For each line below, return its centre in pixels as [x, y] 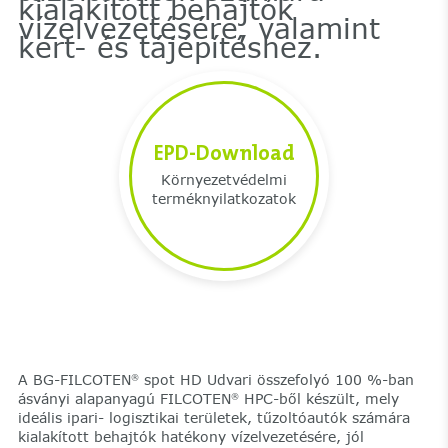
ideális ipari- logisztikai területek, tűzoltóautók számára [213, 417]
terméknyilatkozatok [224, 198]
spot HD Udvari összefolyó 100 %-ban [276, 379]
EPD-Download [224, 152]
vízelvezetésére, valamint [198, 27]
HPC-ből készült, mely [318, 398]
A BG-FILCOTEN [74, 379]
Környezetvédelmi [224, 179]
